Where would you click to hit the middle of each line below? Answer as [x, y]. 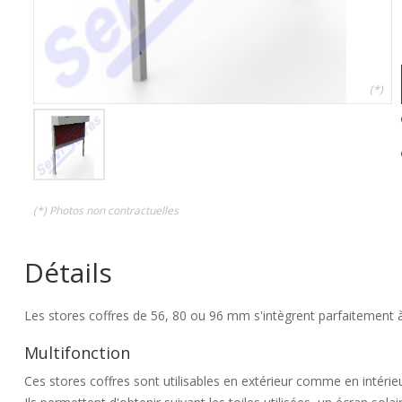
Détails [68, 272]
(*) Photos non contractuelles [106, 210]
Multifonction [77, 353]
